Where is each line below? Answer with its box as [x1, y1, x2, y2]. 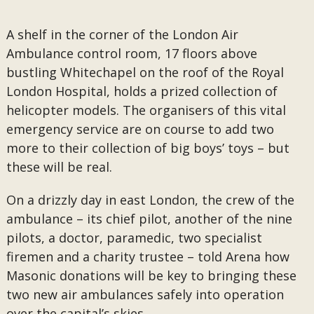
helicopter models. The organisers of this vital [6, 102, 286, 118]
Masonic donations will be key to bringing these [6, 267, 296, 284]
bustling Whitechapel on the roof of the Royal [6, 64, 284, 81]
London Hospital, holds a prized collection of [6, 83, 278, 100]
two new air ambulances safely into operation [6, 286, 284, 303]
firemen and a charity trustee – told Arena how [6, 248, 289, 265]
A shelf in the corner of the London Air [6, 26, 238, 43]
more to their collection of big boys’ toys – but [6, 139, 289, 156]
